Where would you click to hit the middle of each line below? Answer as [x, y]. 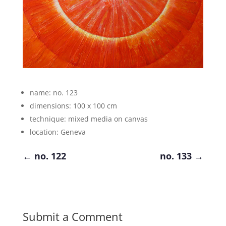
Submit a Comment [72, 216]
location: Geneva [58, 132]
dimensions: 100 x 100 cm [73, 105]
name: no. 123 [53, 92]
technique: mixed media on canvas [89, 119]
